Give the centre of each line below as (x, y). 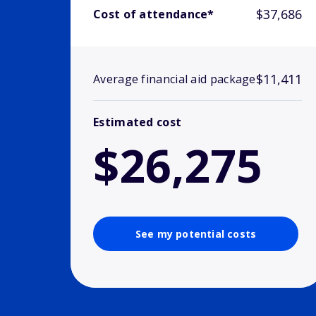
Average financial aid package (175, 79)
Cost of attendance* (154, 14)
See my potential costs (196, 234)
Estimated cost (138, 122)
